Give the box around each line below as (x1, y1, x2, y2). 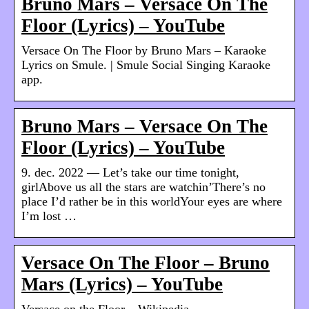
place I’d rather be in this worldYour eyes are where (21, 194, 282, 208)
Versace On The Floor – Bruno (21, 252, 270, 273)
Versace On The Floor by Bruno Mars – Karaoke (21, 43, 266, 57)
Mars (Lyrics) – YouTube (21, 273, 223, 295)
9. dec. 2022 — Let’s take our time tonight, (21, 165, 239, 179)
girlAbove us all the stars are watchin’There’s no (21, 179, 266, 194)
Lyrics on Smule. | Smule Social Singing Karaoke (21, 57, 270, 72)
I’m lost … (21, 208, 77, 223)
